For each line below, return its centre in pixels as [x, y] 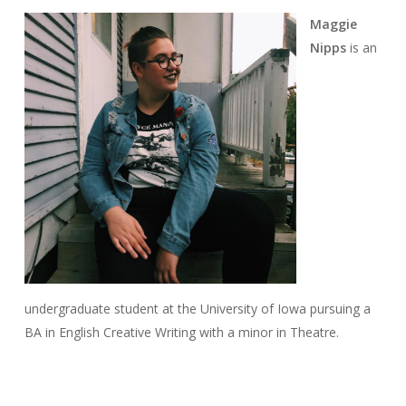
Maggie [333, 24]
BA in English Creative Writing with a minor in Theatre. [181, 333]
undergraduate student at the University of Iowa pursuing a [197, 309]
